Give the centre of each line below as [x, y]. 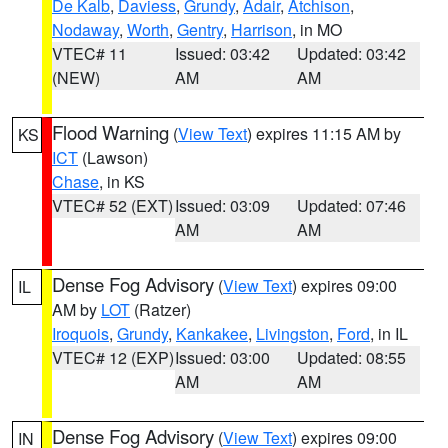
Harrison [261, 29]
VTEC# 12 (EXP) [113, 357]
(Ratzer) [160, 309]
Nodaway [85, 29]
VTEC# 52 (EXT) [112, 205]
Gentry [200, 29]
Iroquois [80, 333]
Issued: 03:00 [222, 357]
